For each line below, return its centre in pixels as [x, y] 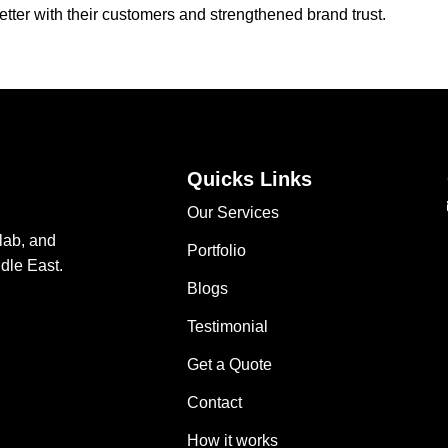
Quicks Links [250, 178]
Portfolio [217, 250]
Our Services [233, 212]
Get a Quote [230, 364]
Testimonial [228, 326]
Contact [215, 402]
